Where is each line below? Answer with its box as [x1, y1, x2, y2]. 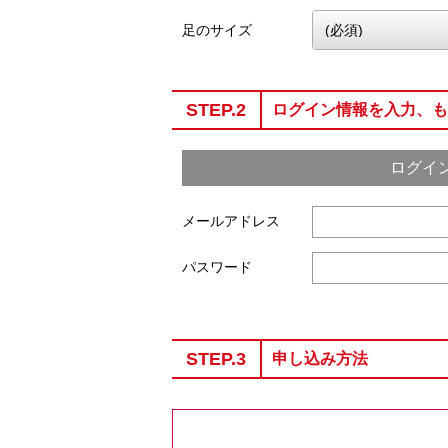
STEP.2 [186, 100, 246, 121]
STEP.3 [186, 349, 246, 370]
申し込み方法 [272, 350, 368, 368]
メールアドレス [182, 212, 280, 229]
